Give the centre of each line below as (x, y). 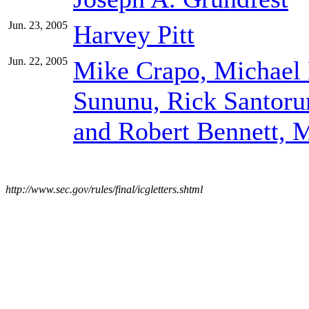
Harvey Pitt (134, 35)
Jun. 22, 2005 (38, 61)
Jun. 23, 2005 (38, 26)
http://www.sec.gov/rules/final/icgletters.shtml (104, 190)
